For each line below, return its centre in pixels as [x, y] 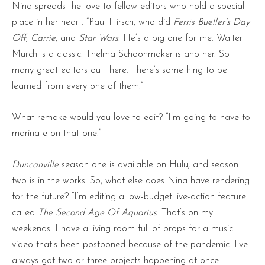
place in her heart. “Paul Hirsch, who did [93, 23]
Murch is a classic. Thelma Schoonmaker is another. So [121, 55]
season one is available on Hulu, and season [148, 165]
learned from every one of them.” [77, 87]
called [25, 213]
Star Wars [98, 39]
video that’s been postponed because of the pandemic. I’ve [130, 245]
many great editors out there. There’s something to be [119, 71]
